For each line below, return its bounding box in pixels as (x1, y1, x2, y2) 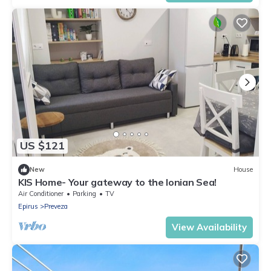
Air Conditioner (18, 189, 64, 198)
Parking (73, 189, 96, 198)
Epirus (18, 201, 38, 211)
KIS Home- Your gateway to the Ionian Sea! (18, 175, 217, 188)
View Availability (172, 221, 247, 233)
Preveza (44, 201, 68, 211)
